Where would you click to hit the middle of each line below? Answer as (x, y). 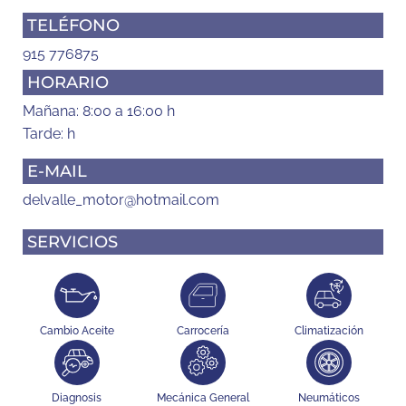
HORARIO (68, 82)
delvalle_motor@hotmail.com (121, 199)
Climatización (329, 330)
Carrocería (203, 330)
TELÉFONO (73, 25)
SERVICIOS (72, 242)
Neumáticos (329, 397)
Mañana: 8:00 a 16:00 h (99, 111)
